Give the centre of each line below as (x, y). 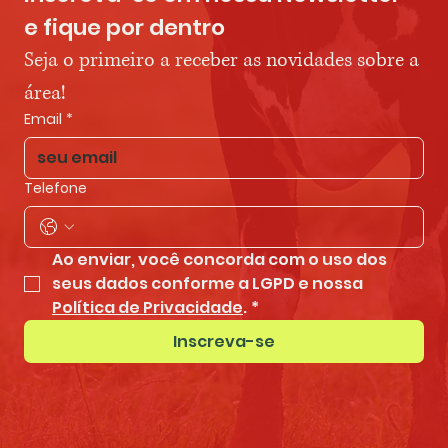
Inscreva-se (224, 342)
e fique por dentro (124, 28)
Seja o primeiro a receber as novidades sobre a (221, 61)
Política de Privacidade (147, 308)
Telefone (55, 188)
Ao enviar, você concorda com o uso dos (219, 260)
